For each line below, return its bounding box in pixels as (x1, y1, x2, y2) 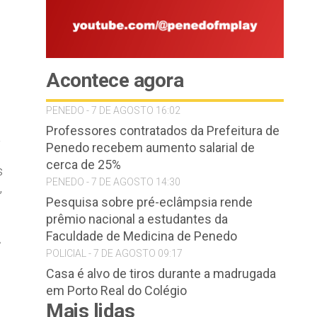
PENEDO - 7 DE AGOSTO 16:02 (46, 105, 180, 116)
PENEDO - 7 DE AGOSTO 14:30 (46, 176, 180, 188)
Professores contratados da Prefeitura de (46, 123, 279, 138)
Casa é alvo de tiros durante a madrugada (46, 266, 276, 281)
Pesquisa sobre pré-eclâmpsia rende (46, 195, 253, 209)
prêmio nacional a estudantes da (46, 212, 228, 226)
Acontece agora (46, 69, 183, 92)
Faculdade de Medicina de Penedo (46, 229, 237, 243)
